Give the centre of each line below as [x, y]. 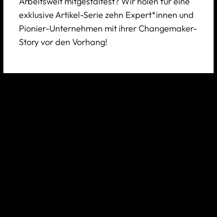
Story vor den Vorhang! [63, 42]
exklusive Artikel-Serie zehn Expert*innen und [106, 15]
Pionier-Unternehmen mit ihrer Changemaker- [108, 28]
